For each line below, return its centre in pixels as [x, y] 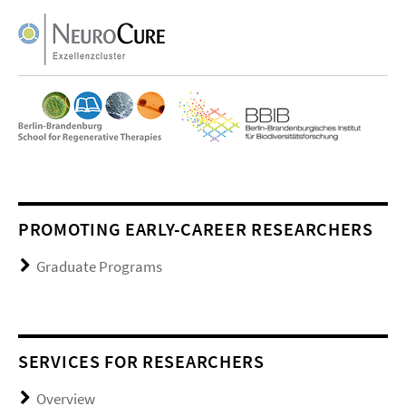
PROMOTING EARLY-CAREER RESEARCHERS [196, 229]
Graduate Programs [99, 267]
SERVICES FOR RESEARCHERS [141, 361]
